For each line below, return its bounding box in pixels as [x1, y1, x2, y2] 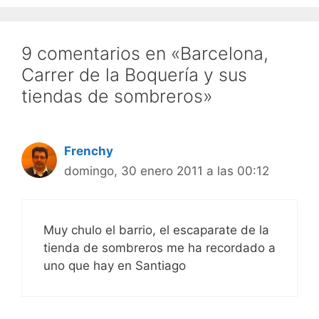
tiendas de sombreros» [21, 85, 212, 107]
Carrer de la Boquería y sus [21, 63, 247, 85]
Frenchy [64, 143, 113, 158]
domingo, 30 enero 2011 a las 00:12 [64, 163, 269, 178]
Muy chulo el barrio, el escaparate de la [43, 223, 269, 238]
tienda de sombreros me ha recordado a [43, 241, 276, 256]
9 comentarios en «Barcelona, [21, 42, 268, 64]
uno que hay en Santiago [43, 258, 186, 273]
